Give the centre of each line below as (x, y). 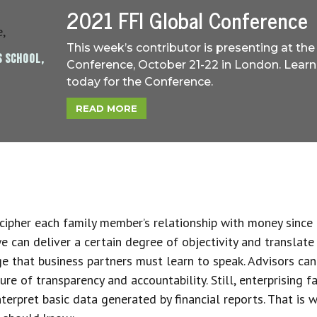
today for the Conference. (139, 81)
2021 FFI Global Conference (187, 19)
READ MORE (106, 108)
